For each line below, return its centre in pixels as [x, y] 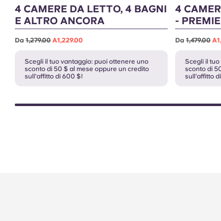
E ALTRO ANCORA [60, 20]
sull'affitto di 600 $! [54, 76]
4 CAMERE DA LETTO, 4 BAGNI [91, 9]
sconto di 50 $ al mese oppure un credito [87, 69]
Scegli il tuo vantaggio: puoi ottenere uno [87, 61]
